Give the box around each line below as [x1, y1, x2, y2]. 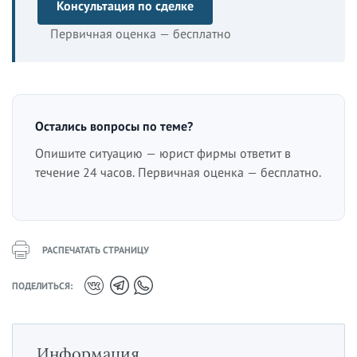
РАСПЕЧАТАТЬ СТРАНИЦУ [42, 244, 149, 256]
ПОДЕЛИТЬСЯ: [12, 279, 73, 292]
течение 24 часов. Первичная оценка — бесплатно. [35, 164, 321, 180]
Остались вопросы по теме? [35, 118, 193, 134]
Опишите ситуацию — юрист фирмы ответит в [35, 145, 291, 161]
